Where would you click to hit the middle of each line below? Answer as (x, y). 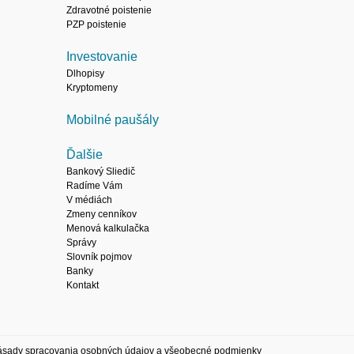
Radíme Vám (94, 186)
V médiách (89, 200)
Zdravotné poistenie (109, 10)
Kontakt (83, 285)
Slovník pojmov (99, 257)
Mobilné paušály (113, 120)
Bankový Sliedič (101, 171)
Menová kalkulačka (108, 228)
